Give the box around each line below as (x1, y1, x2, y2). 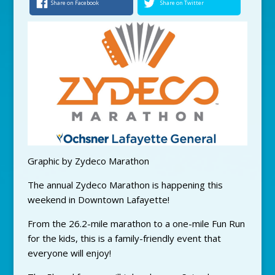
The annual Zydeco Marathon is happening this (27, 179, 223, 192)
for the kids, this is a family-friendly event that (27, 232, 221, 245)
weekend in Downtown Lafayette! (27, 193, 169, 206)
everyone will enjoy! (27, 247, 111, 260)
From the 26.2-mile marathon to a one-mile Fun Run (27, 217, 245, 230)
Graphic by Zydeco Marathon (27, 155, 149, 168)
